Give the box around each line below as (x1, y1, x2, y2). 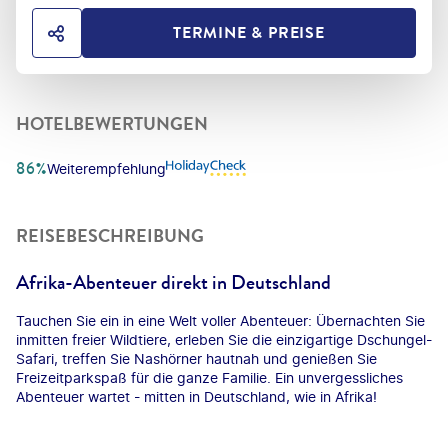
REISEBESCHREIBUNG (16, 222, 204, 249)
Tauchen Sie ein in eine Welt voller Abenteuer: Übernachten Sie (16, 311, 425, 329)
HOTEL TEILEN (65, 30, 180, 54)
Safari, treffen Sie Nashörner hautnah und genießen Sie (16, 349, 377, 367)
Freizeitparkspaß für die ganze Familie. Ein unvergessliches (16, 368, 403, 386)
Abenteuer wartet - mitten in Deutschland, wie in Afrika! (16, 387, 377, 405)
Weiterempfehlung (47, 159, 167, 177)
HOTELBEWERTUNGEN (16, 110, 208, 137)
